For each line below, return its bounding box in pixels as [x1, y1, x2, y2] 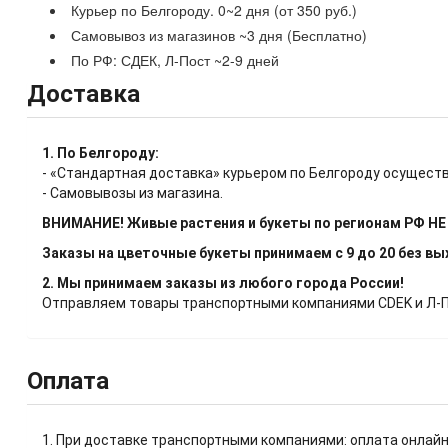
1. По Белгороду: [42, 145, 159, 162]
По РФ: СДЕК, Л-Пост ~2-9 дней [67, 50, 279, 71]
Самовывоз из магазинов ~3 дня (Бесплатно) [67, 25, 367, 46]
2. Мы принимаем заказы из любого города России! [42, 275, 404, 292]
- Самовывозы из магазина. [42, 185, 223, 202]
